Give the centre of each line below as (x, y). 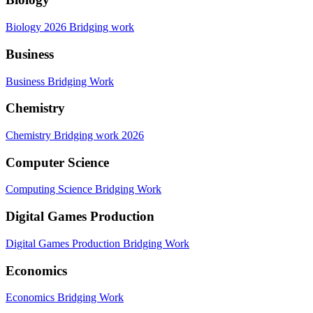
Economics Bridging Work (65, 298)
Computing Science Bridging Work (83, 189)
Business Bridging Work (60, 81)
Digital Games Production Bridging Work (97, 243)
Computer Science (57, 162)
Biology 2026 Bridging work (70, 27)
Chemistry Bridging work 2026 (75, 136)
